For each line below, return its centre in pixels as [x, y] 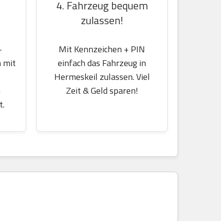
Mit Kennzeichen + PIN [102, 49]
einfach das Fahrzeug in [102, 63]
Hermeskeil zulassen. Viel [102, 77]
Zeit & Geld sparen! [102, 91]
